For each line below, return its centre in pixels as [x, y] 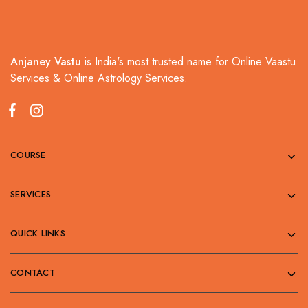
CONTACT [33, 273]
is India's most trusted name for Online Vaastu [188, 62]
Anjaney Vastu [46, 62]
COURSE [28, 155]
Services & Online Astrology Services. [101, 78]
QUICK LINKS [38, 233]
